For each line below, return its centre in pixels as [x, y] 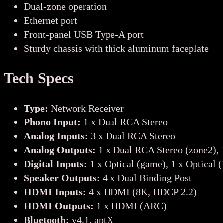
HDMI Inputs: [56, 192]
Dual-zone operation [65, 7]
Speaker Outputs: [63, 178]
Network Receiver [87, 108]
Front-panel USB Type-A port [84, 35]
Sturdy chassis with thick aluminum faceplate [116, 49]
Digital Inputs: [57, 164]
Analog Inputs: [57, 136]
